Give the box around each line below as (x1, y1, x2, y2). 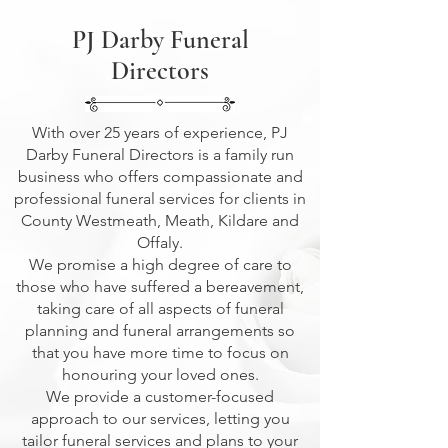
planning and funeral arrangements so (25, 321, 295, 340)
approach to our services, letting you (30, 409, 290, 428)
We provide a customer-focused (46, 387, 274, 406)
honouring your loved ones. (61, 365, 259, 384)
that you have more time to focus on (31, 343, 289, 362)
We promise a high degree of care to (28, 255, 292, 274)
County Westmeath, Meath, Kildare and (21, 211, 299, 230)
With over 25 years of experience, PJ (32, 123, 288, 142)
